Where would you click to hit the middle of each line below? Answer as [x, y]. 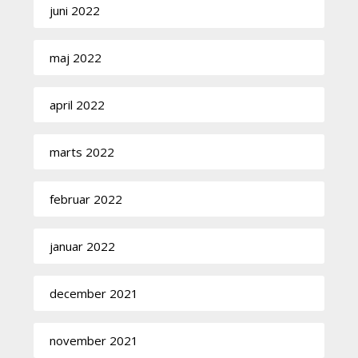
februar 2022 [86, 199]
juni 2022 [75, 10]
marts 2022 [82, 151]
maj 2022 [76, 57]
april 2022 [78, 104]
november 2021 [94, 340]
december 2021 [94, 293]
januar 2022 [83, 246]
